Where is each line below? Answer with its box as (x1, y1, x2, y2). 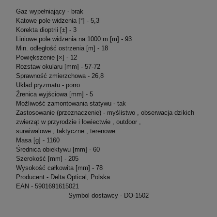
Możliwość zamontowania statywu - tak (15, 99, 126, 107)
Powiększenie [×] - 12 (15, 53, 77, 61)
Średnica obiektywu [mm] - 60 (15, 145, 100, 153)
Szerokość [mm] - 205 (15, 155, 78, 162)
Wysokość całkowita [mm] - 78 (15, 164, 103, 171)
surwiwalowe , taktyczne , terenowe (15, 127, 115, 135)
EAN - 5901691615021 (15, 182, 79, 190)
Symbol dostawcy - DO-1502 (68, 191, 149, 199)
